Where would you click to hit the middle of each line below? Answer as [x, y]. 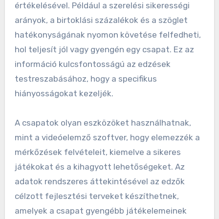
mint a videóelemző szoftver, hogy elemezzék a [107, 137]
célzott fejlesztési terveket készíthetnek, [97, 196]
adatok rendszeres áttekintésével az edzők [99, 181]
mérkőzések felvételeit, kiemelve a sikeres [98, 152]
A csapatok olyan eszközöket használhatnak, [103, 122]
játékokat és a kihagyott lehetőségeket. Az [99, 166]
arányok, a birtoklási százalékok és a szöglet [101, 20]
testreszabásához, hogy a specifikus [86, 78]
